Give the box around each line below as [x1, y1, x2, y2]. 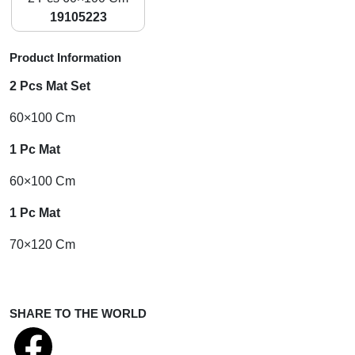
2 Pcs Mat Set [10, 79, 90, 93]
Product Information [10, 51, 121, 64]
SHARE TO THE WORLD [10, 307, 147, 320]
